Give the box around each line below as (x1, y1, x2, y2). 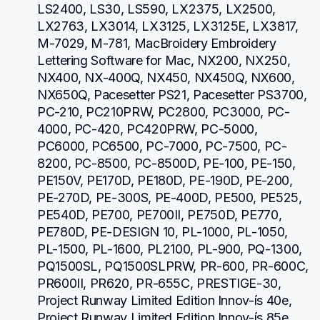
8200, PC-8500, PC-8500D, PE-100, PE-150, (37, 155, 296, 171)
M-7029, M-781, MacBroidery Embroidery (37, 35, 276, 51)
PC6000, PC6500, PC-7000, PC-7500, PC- (37, 138, 287, 154)
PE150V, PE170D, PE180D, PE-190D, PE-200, (37, 172, 293, 188)
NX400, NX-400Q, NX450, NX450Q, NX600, (37, 69, 295, 85)
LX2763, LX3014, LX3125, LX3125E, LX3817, (37, 18, 299, 34)
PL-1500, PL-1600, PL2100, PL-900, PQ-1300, (37, 241, 302, 256)
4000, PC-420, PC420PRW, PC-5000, (37, 121, 258, 136)
